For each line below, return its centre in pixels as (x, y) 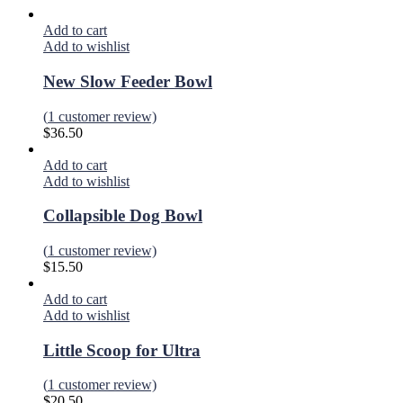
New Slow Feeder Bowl (128, 81)
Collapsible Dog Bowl (123, 216)
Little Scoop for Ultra (122, 350)
